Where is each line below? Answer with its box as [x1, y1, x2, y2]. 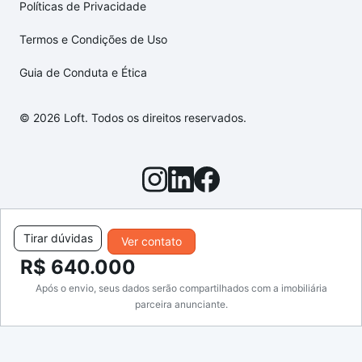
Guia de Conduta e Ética [19, 65, 147, 80]
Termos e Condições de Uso [19, 32, 167, 47]
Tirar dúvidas [23, 231, 93, 245]
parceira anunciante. [134, 298, 228, 310]
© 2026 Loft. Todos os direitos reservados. [19, 111, 246, 125]
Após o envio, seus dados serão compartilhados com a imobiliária [35, 282, 327, 294]
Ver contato [120, 234, 182, 248]
